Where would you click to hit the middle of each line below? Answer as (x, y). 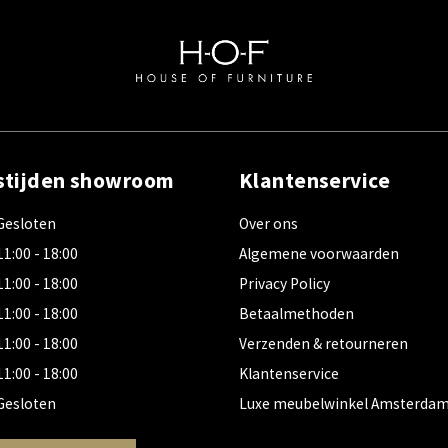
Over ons (268, 224)
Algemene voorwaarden (319, 254)
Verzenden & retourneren (323, 344)
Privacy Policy (284, 284)
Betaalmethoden (296, 314)
